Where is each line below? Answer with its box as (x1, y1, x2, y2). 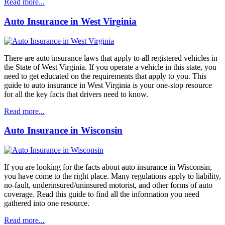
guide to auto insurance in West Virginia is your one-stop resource (4, 80, 212, 89)
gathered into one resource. (4, 199, 89, 208)
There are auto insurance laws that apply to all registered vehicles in (4, 53, 217, 62)
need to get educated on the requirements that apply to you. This (4, 71, 206, 80)
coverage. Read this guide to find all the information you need (4, 190, 199, 199)
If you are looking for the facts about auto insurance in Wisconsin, (4, 163, 212, 172)
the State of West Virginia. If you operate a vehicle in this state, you (4, 62, 216, 71)
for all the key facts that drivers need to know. (4, 89, 148, 98)
